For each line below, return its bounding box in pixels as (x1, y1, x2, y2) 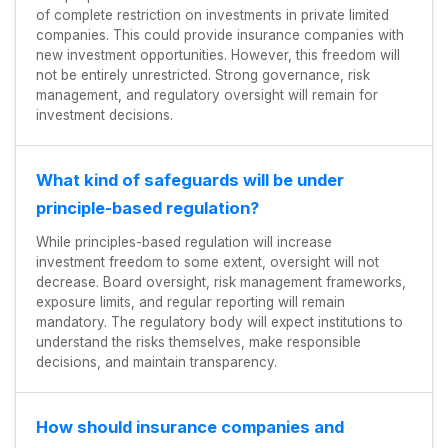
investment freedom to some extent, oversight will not (36, 253, 379, 270)
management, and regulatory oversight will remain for (36, 86, 378, 103)
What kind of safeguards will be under (36, 169, 344, 190)
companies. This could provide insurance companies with (36, 26, 404, 43)
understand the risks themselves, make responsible (36, 333, 361, 350)
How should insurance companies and (36, 416, 344, 437)
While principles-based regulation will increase (36, 233, 332, 250)
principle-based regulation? (36, 197, 263, 218)
